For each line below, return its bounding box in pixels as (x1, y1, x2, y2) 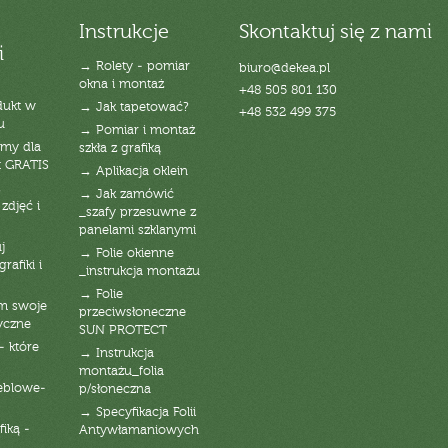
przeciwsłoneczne (78, 305, 186, 319)
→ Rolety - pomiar (78, 59, 190, 73)
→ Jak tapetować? (78, 100, 189, 114)
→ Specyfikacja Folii (78, 405, 196, 419)
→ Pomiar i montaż (78, 123, 195, 137)
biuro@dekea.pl (238, 61, 330, 75)
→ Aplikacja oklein (78, 164, 188, 178)
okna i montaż (78, 77, 164, 91)
